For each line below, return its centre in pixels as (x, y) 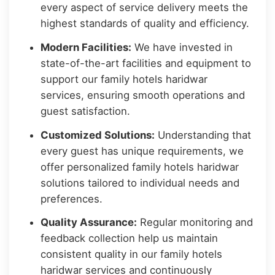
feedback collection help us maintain (130, 238)
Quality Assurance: (89, 223)
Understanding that (203, 135)
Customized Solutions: (98, 135)
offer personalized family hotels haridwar (140, 167)
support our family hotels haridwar (124, 79)
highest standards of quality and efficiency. (145, 23)
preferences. (72, 199)
